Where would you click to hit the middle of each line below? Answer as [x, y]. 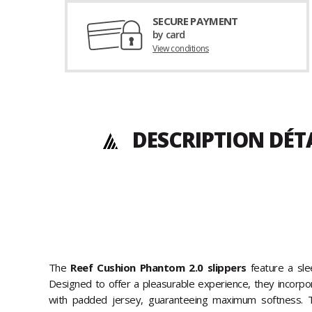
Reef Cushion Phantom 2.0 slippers [158, 268]
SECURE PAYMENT [195, 21]
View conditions [181, 49]
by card [169, 35]
